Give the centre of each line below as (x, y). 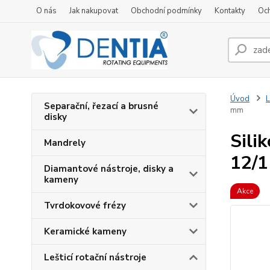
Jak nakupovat (94, 11)
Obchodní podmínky (166, 11)
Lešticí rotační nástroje (95, 257)
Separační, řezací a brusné (101, 106)
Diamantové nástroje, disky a (109, 169)
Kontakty (230, 11)
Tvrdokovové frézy (85, 206)
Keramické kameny (85, 231)
